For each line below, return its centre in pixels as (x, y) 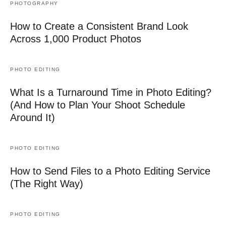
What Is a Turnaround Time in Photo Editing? (111, 92)
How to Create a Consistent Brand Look (99, 26)
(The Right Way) (47, 183)
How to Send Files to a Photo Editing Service (110, 171)
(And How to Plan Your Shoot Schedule (98, 105)
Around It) (33, 117)
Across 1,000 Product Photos (76, 39)
